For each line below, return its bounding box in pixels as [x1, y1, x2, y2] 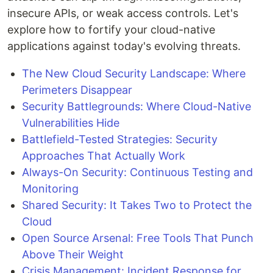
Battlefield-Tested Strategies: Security [22, 133, 218, 146]
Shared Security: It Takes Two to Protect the [22, 199, 252, 212]
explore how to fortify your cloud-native [7, 23, 215, 37]
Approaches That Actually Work [22, 149, 185, 163]
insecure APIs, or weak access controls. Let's [7, 7, 238, 20]
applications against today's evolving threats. [7, 40, 241, 53]
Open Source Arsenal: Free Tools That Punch [22, 232, 253, 245]
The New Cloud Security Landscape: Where [22, 67, 246, 80]
